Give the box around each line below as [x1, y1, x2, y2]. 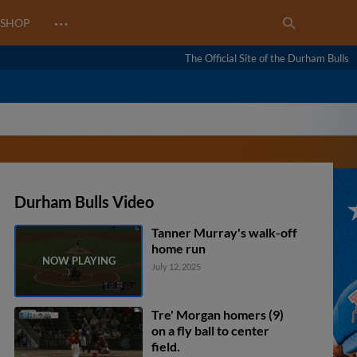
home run [151, 241, 206, 256]
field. [151, 338, 181, 354]
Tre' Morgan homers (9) [151, 306, 284, 322]
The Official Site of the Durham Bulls [185, 51, 349, 65]
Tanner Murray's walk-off [151, 225, 298, 240]
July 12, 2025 [151, 261, 202, 272]
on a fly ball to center [151, 322, 270, 338]
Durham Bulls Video [14, 192, 154, 211]
